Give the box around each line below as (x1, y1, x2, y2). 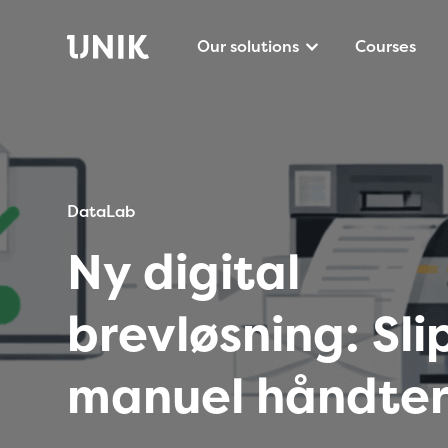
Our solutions (197, 35, 300, 57)
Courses (355, 35, 417, 57)
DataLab (67, 200, 136, 222)
